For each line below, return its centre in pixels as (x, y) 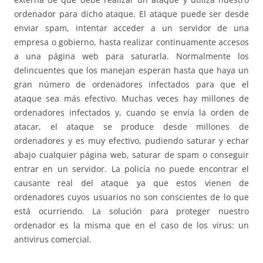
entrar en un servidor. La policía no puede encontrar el (131, 168)
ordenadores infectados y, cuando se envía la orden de (131, 112)
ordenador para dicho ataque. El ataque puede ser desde (131, 14)
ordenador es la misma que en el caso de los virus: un (131, 225)
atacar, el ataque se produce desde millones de (131, 126)
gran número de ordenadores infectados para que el (131, 84)
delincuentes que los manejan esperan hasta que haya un (131, 70)
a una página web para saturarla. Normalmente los (131, 56)
